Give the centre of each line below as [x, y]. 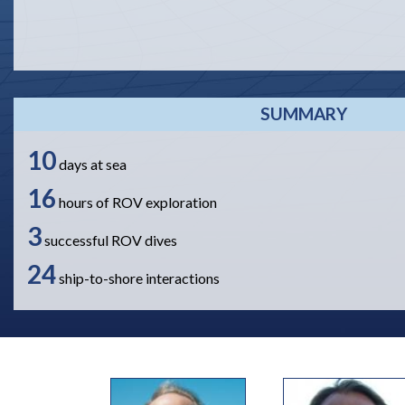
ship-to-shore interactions [139, 278]
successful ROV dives [111, 240]
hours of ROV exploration [138, 202]
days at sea [93, 164]
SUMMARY [304, 113]
